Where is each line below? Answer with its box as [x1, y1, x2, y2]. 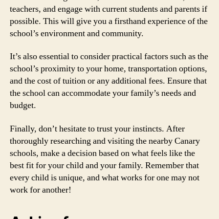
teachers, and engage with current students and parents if [10, 3, 207, 15]
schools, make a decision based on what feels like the [10, 147, 195, 159]
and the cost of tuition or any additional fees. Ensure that [10, 75, 207, 87]
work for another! [10, 184, 71, 196]
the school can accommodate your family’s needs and [10, 88, 196, 99]
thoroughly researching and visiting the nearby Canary [10, 135, 200, 147]
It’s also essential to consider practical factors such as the [10, 51, 208, 62]
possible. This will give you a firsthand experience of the [10, 15, 208, 27]
